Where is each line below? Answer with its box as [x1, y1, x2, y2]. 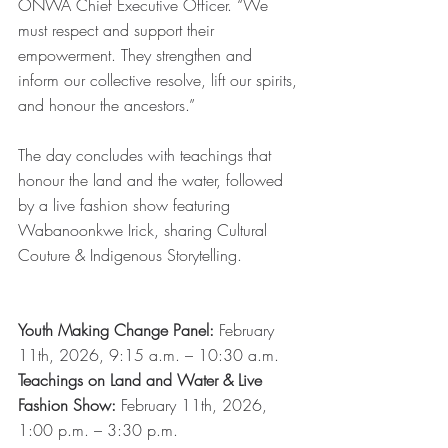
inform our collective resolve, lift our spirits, [18, 69, 302, 92]
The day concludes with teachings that [18, 144, 276, 167]
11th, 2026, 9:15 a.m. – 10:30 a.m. [18, 344, 279, 367]
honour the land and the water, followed [18, 169, 288, 192]
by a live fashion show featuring [18, 194, 235, 217]
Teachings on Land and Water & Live [18, 369, 267, 392]
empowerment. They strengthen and [18, 44, 257, 67]
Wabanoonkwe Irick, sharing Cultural [18, 219, 272, 242]
